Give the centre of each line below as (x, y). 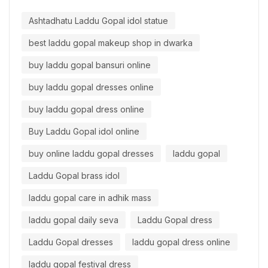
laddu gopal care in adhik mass (90, 198)
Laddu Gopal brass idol (74, 176)
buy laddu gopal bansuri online (90, 65)
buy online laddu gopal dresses (91, 154)
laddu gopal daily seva (74, 220)
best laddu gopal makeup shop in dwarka (111, 43)
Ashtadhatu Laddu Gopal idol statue (98, 21)
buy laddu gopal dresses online (91, 87)
